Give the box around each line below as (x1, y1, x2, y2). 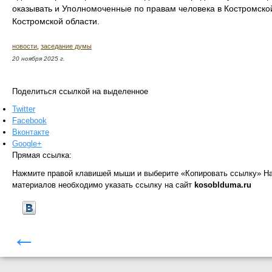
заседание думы (41, 42, 92, 50)
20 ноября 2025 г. (12, 55, 65, 62)
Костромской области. (12, 16, 100, 26)
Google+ (12, 139, 42, 149)
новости (12, 42, 37, 50)
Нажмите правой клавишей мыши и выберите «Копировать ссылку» (12, 168, 261, 178)
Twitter (12, 104, 35, 114)
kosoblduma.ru (194, 180, 251, 189)
